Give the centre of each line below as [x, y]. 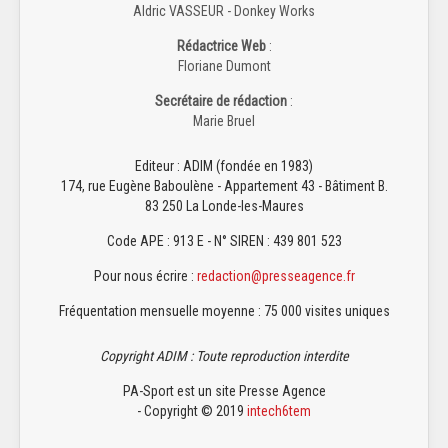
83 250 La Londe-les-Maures [224, 205]
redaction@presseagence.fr [275, 275]
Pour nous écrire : [145, 275]
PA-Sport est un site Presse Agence [224, 390]
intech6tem [279, 410]
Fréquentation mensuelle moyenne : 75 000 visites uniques [224, 310]
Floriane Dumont [224, 65]
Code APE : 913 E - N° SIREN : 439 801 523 [224, 240]
